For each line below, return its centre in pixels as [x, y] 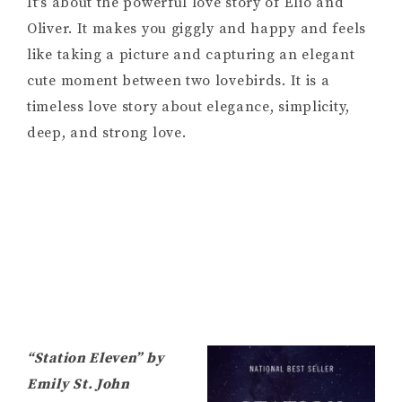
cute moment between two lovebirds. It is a [179, 81]
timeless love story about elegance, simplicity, [188, 107]
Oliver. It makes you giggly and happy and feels [197, 29]
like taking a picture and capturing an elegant [191, 55]
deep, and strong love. [107, 133]
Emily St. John [79, 385]
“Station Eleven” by [96, 358]
